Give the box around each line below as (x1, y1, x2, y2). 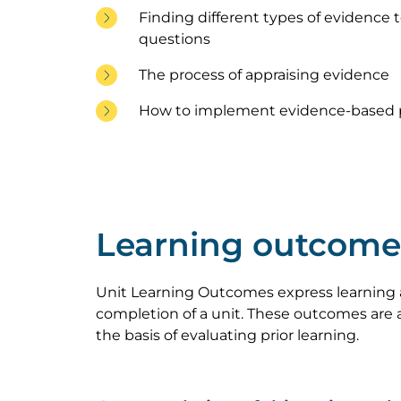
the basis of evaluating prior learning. (96, 327, 359, 344)
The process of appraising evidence (139, 66, 389, 83)
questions (139, 30, 210, 47)
